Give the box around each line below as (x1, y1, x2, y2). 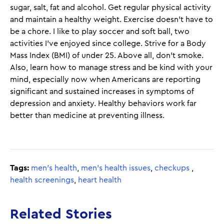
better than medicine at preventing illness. (10, 111, 164, 119)
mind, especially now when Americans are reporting (10, 75, 200, 83)
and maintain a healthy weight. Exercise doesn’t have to (10, 15, 213, 23)
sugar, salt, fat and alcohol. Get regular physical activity (10, 3, 211, 11)
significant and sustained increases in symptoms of (10, 87, 194, 95)
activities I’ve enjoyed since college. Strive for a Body (10, 39, 206, 47)
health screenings (10, 176, 74, 184)
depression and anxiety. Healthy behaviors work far (10, 99, 196, 107)
